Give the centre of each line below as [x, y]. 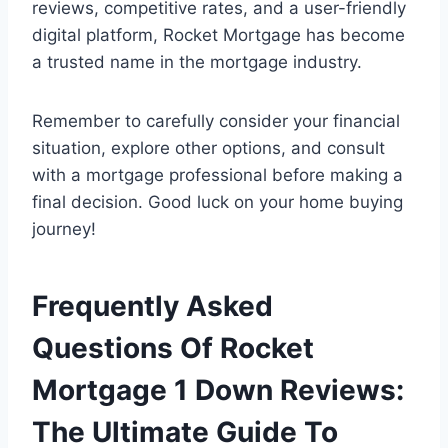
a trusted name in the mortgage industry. [197, 62]
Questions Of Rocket [173, 348]
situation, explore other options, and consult [208, 148]
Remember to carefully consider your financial [216, 121]
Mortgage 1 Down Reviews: [218, 390]
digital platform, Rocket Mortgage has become [218, 35]
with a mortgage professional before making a [217, 175]
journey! [64, 229]
